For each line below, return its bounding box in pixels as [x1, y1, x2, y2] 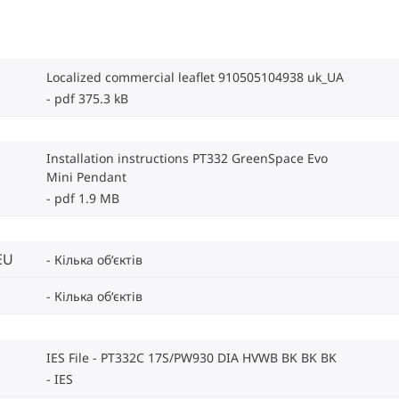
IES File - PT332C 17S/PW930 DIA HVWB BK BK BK [46, 349, 337, 367]
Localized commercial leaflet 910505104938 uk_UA [46, 69, 344, 86]
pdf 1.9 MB [54, 190, 119, 208]
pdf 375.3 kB [54, 90, 128, 108]
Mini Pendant [46, 168, 126, 186]
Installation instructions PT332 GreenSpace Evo [46, 150, 328, 167]
